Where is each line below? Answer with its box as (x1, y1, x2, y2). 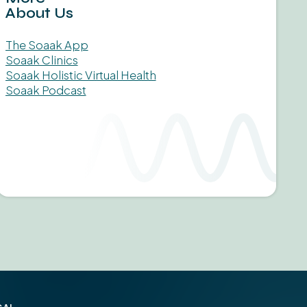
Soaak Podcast (5, 82, 86, 97)
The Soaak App (5, 37, 88, 52)
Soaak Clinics (5, 52, 78, 67)
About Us (5, 4, 73, 22)
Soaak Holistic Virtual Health (5, 67, 156, 82)
